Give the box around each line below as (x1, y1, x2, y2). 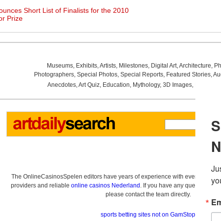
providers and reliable (11, 182, 71, 189)
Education (102, 81, 130, 88)
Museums (46, 62, 73, 69)
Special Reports (120, 71, 163, 78)
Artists (99, 62, 116, 69)
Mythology (132, 81, 160, 88)
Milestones (118, 62, 148, 69)
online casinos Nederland (71, 182, 140, 189)
